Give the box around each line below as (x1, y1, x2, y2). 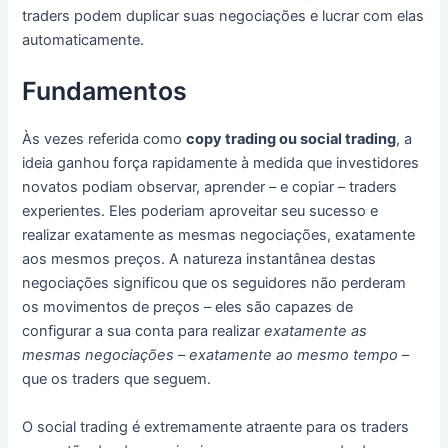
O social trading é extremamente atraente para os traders (22, 417, 410, 436)
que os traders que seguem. (22, 370, 212, 389)
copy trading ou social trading (186, 130, 397, 149)
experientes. (22, 202, 110, 221)
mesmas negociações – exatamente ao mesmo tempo (22, 346, 399, 365)
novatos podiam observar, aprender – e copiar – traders (22, 178, 398, 197)
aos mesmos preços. (22, 250, 170, 269)
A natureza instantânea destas (169, 250, 377, 269)
